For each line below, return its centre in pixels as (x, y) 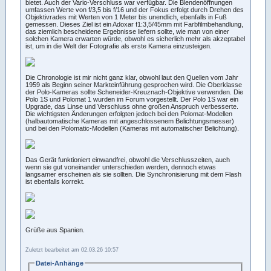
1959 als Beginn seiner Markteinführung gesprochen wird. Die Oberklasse (134, 84)
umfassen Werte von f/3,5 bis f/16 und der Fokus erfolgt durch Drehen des (135, 9)
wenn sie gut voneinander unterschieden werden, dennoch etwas (121, 167)
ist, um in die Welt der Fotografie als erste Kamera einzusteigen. (119, 46)
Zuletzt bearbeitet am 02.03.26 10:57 (72, 250)
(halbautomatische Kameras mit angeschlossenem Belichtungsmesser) (130, 121)
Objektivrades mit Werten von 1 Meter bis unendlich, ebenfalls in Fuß (126, 17)
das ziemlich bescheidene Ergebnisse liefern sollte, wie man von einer (127, 31)
